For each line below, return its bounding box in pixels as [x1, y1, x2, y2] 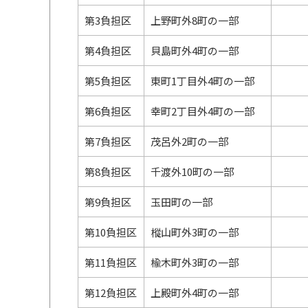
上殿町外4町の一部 [151, 285, 239, 300]
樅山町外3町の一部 [151, 225, 239, 239]
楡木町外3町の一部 [151, 255, 239, 269]
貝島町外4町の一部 [151, 43, 239, 58]
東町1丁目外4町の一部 [151, 74, 255, 88]
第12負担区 [85, 285, 137, 300]
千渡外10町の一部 [151, 164, 234, 179]
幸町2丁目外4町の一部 [151, 104, 255, 118]
